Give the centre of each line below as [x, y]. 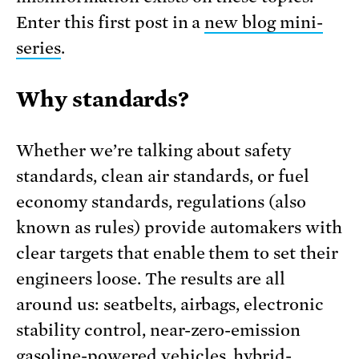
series [38, 48]
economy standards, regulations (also [161, 202]
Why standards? [103, 99]
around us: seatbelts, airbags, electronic [170, 304]
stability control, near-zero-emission [159, 330]
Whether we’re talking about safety [154, 150]
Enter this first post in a [111, 22]
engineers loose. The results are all [151, 278]
